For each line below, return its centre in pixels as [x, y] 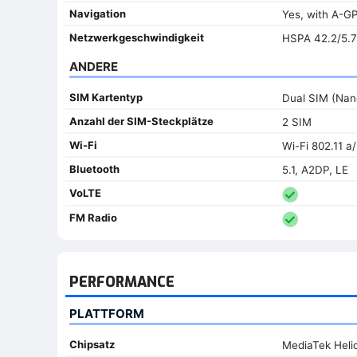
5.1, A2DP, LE [315, 169]
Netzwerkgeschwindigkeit [137, 37]
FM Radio [93, 218]
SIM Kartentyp [106, 97]
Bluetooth [94, 169]
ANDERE [94, 66]
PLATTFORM [107, 313]
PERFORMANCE [122, 282]
